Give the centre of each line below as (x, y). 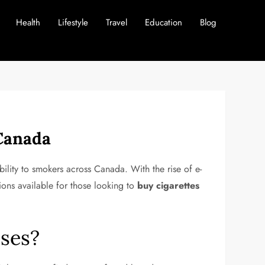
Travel (116, 22)
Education (163, 22)
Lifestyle (73, 22)
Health (28, 22)
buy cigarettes (169, 185)
